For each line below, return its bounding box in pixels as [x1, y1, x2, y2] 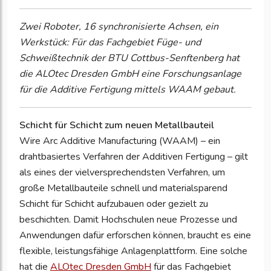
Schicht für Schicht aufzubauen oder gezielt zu [19, 197, 208, 211]
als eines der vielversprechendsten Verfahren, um [19, 166, 225, 180]
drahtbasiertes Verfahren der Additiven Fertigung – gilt [19, 150, 248, 164]
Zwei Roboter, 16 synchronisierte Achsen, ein [19, 20, 218, 34]
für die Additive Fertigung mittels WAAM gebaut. [19, 83, 236, 97]
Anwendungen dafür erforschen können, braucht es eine [19, 229, 251, 243]
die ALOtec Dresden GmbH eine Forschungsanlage [19, 67, 241, 81]
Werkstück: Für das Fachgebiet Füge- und [19, 36, 201, 50]
